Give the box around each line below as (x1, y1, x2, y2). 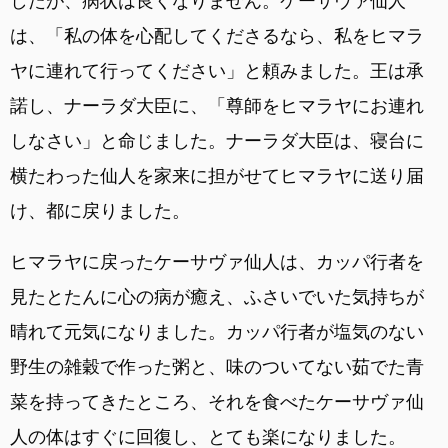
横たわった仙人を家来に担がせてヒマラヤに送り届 (10, 165, 424, 187)
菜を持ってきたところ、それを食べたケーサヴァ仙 (10, 391, 424, 413)
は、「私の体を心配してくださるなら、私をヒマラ (10, 25, 424, 47)
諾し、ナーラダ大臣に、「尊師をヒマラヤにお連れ (10, 95, 424, 117)
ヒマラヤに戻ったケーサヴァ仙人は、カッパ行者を (10, 251, 424, 273)
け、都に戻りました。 (10, 200, 190, 222)
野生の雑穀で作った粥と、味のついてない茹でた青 (10, 356, 424, 378)
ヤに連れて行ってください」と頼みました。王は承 (10, 60, 424, 82)
